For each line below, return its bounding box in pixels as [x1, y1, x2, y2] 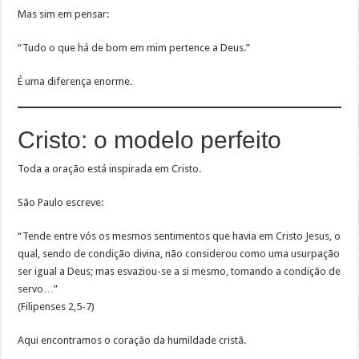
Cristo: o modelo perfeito [18, 127, 282, 154]
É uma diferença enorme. [18, 75, 133, 88]
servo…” [18, 283, 58, 296]
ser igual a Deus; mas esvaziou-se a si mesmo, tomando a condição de [18, 265, 341, 278]
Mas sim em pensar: [18, 8, 110, 21]
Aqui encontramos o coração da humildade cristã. [18, 334, 247, 347]
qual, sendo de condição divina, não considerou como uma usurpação [18, 248, 341, 260]
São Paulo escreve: [18, 196, 104, 209]
